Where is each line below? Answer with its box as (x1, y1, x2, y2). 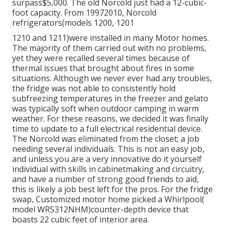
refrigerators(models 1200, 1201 (12, 17, 134, 28)
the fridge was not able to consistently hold (12, 82, 176, 94)
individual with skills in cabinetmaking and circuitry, (12, 163, 204, 175)
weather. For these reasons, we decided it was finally (12, 112, 208, 124)
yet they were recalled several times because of (12, 52, 190, 64)
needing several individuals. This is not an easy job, (12, 143, 204, 154)
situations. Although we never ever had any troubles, (12, 72, 212, 84)
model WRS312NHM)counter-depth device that (12, 203, 189, 215)
